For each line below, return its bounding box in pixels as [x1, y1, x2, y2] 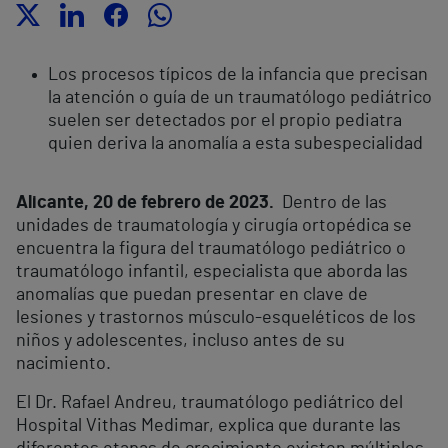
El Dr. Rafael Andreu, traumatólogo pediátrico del [16, 394, 403, 413]
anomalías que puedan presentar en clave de [16, 286, 368, 305]
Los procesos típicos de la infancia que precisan [48, 66, 428, 85]
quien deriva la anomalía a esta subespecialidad [48, 135, 423, 154]
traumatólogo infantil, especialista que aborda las [16, 263, 408, 282]
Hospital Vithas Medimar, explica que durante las [16, 417, 401, 436]
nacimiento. [16, 355, 111, 374]
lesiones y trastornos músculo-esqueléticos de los [16, 309, 416, 328]
